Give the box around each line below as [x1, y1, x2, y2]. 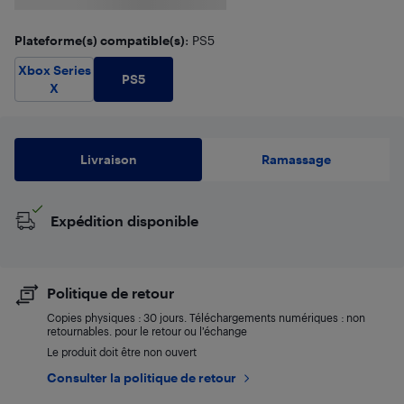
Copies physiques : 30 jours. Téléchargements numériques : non [47, 311, 365, 324]
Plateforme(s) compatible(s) [14, 32, 185, 48]
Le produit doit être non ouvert [47, 345, 197, 358]
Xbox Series [17, 61, 91, 78]
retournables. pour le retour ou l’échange [47, 325, 247, 337]
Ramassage [261, 151, 331, 167]
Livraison [79, 151, 137, 167]
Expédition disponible [50, 212, 198, 229]
